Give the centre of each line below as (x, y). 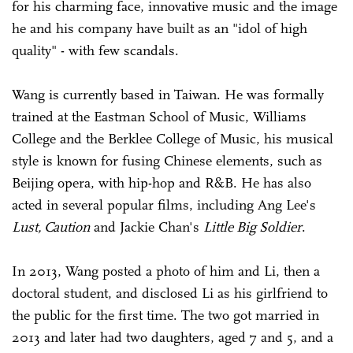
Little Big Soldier (253, 227)
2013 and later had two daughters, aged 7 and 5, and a (173, 337)
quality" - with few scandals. (97, 50)
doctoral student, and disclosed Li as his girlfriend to (170, 293)
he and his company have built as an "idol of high (160, 28)
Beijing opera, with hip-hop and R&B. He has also (162, 182)
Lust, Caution (51, 227)
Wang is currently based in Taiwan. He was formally (168, 94)
